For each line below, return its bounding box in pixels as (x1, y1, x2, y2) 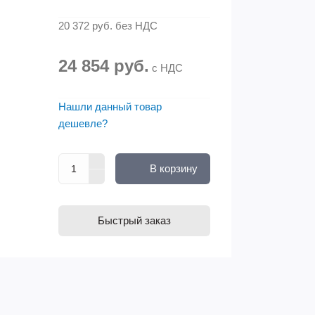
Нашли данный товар (58, 101, 162, 112)
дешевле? (58, 117, 108, 129)
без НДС (112, 20, 157, 32)
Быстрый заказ (98, 214, 171, 226)
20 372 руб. (58, 20, 112, 32)
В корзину (149, 162, 198, 174)
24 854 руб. (58, 56, 149, 75)
